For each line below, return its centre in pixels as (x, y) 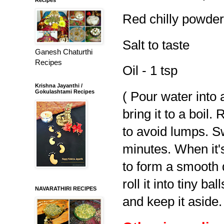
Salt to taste (158, 45)
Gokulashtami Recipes (65, 91)
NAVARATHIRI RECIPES (66, 188)
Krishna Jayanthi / (59, 85)
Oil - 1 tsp (150, 71)
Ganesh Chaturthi (64, 51)
